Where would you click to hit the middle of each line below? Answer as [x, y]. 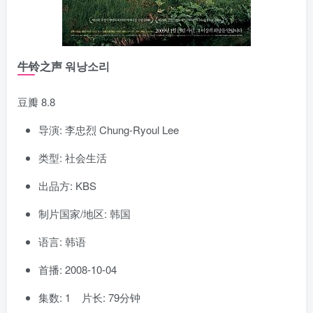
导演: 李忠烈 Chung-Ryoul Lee [109, 129]
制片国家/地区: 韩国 [85, 213]
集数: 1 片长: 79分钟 [89, 297]
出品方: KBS [67, 185]
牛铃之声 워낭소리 [64, 66]
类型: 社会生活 [73, 157]
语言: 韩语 [62, 241]
